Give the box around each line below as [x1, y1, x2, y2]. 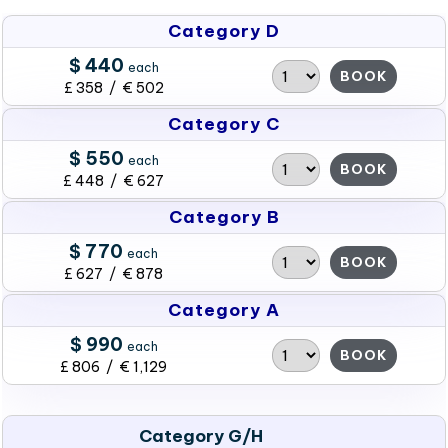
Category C [168, 113, 280, 135]
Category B [168, 206, 280, 228]
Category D [168, 20, 280, 42]
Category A [168, 299, 280, 321]
